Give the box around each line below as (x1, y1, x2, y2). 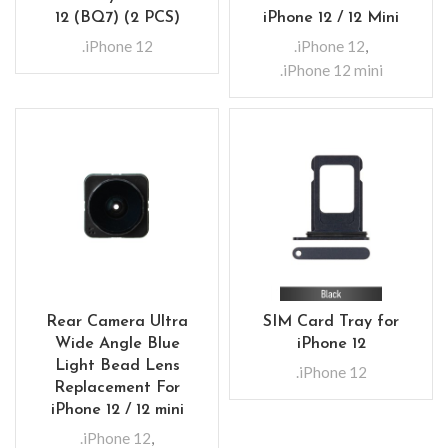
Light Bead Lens (54, 358, 180, 374)
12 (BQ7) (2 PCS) (54, 10, 180, 26)
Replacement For (54, 380, 180, 396)
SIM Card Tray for (263, 314, 399, 330)
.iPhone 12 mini (279, 61, 383, 79)
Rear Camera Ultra (46, 314, 188, 330)
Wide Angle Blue (54, 336, 180, 352)
